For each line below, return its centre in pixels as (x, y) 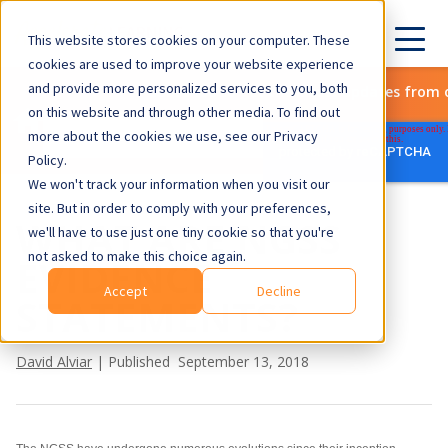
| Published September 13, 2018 (200, 361)
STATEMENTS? (157, 316)
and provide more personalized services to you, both (188, 88)
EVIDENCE (114, 277)
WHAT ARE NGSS (178, 238)
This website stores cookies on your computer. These (189, 40)
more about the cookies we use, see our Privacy (173, 136)
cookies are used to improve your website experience (191, 64)
